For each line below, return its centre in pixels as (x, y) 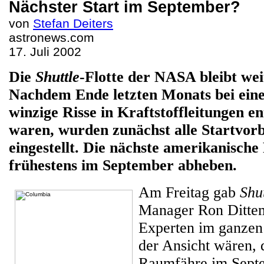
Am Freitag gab (189, 192)
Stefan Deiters (73, 23)
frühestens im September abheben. (123, 165)
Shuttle (57, 77)
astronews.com (52, 37)
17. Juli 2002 (45, 52)
